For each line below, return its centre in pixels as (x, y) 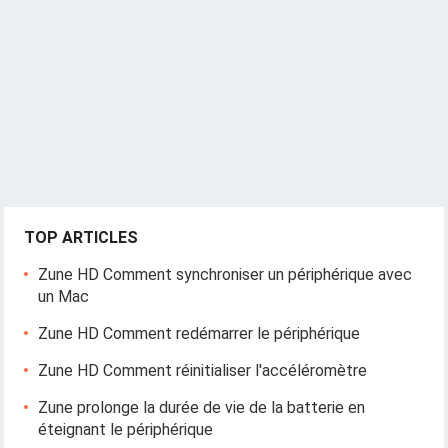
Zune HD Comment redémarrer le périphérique (199, 333)
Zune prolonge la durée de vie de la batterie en (202, 407)
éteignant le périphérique (126, 429)
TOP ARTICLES (81, 237)
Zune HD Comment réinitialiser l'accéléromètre (203, 370)
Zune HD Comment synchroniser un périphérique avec (225, 274)
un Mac (64, 296)
